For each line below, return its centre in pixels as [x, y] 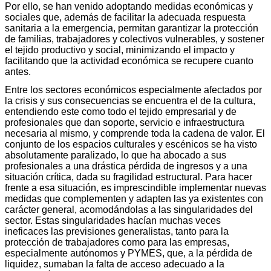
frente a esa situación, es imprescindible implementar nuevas [135, 188]
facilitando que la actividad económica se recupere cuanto [129, 60]
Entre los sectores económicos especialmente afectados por [133, 90]
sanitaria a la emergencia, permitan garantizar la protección [132, 28]
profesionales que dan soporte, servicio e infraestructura [125, 122]
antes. [18, 71]
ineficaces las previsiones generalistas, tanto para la [117, 231]
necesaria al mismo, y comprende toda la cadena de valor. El [135, 133]
